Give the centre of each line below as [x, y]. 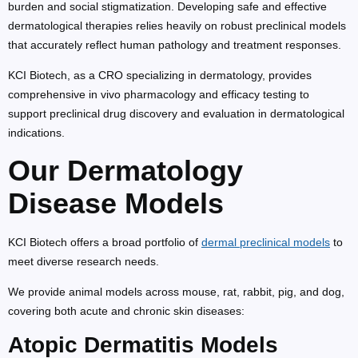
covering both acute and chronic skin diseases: [126, 311]
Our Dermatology [125, 170]
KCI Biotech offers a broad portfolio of [105, 242]
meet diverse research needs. [84, 261]
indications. [36, 133]
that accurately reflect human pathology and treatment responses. [175, 44]
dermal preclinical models [266, 242]
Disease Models [116, 203]
